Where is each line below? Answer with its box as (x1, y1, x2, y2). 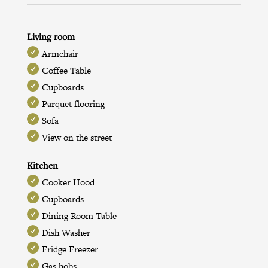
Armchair (41, 47, 78, 60)
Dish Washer (41, 226, 90, 239)
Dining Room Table (41, 209, 117, 222)
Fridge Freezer (41, 242, 98, 255)
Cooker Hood (41, 175, 95, 188)
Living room (26, 30, 75, 42)
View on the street (41, 130, 112, 144)
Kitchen (26, 159, 58, 171)
